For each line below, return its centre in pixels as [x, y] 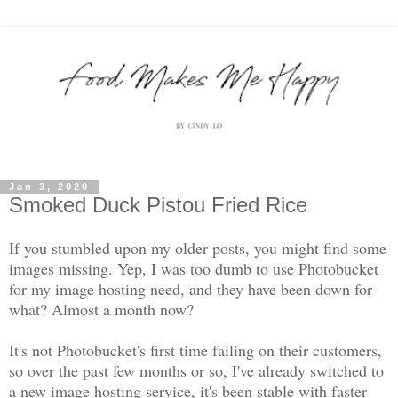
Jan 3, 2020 [49, 187]
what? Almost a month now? [101, 310]
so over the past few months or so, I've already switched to [196, 371]
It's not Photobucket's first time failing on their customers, [195, 350]
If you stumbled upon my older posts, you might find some [198, 248]
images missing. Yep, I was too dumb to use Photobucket [194, 269]
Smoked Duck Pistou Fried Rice [158, 204]
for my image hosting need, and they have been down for [191, 289]
